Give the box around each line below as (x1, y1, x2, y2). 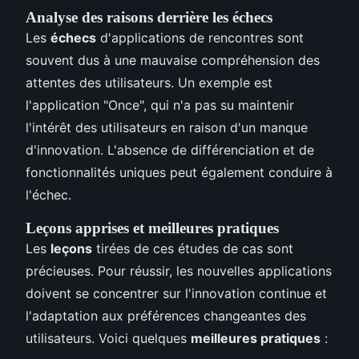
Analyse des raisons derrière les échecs (26, 8, 272, 26)
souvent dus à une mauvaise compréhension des (26, 51, 320, 68)
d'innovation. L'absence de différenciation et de (26, 141, 314, 158)
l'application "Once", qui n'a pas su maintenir (26, 96, 294, 113)
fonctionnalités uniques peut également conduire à (26, 163, 333, 180)
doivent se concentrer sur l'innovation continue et (26, 284, 327, 301)
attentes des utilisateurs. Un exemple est (26, 74, 272, 91)
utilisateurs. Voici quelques (26, 329, 191, 346)
